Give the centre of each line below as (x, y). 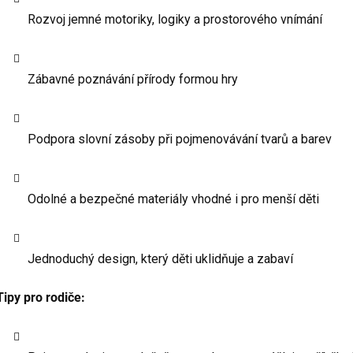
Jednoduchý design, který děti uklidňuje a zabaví (160, 258)
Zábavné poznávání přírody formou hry (133, 79)
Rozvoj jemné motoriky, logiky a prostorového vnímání (175, 19)
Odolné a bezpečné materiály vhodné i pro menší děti (173, 199)
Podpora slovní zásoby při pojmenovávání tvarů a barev (180, 139)
